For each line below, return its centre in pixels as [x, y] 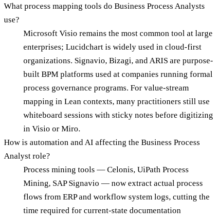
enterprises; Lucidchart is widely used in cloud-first [112, 47]
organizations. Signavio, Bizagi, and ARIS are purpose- [118, 61]
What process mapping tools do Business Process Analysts [104, 6]
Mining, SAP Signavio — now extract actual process [113, 183]
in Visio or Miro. [52, 129]
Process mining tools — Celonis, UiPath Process [106, 170]
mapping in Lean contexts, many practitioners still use [117, 102]
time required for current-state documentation [102, 211]
